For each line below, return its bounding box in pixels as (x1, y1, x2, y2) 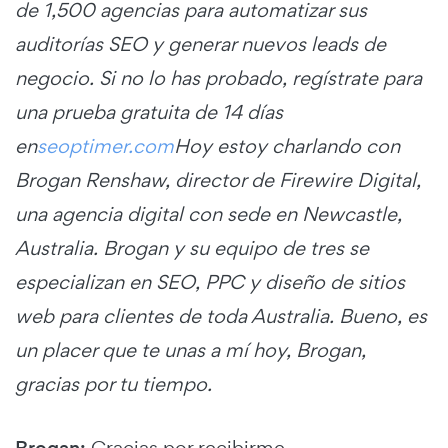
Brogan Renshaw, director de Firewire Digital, (15, 167, 421, 194)
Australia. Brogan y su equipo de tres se (15, 235, 369, 262)
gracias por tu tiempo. (15, 371, 212, 398)
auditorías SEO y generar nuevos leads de (15, 31, 386, 58)
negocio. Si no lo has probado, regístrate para (15, 65, 422, 92)
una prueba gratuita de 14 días (15, 99, 283, 126)
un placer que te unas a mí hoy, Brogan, (15, 337, 366, 364)
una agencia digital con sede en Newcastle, (15, 201, 402, 228)
